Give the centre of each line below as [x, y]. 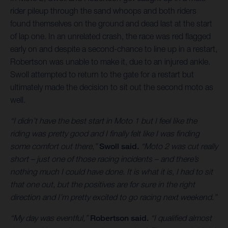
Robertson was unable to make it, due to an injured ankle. [110, 62]
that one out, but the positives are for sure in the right [103, 184]
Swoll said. [119, 147]
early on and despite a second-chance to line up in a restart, [114, 49]
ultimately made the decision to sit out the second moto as [112, 87]
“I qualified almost [180, 218]
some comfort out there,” [55, 146]
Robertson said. [119, 218]
